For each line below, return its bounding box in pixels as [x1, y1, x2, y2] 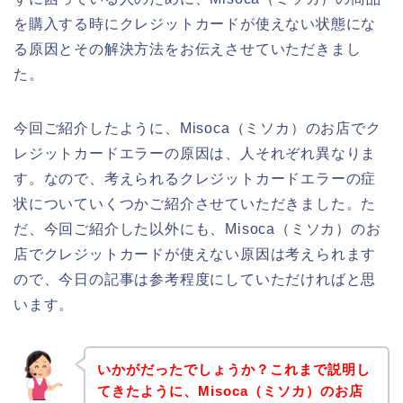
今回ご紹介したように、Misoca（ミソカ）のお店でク [13, 120, 381, 136]
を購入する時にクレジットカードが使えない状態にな [13, 15, 377, 31]
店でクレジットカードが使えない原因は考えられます [13, 246, 377, 262]
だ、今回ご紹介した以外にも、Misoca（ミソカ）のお [13, 220, 381, 237]
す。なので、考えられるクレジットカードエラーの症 [13, 170, 377, 186]
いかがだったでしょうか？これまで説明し [96, 362, 371, 378]
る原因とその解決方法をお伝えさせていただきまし [13, 40, 362, 57]
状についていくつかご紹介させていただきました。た [13, 195, 377, 211]
